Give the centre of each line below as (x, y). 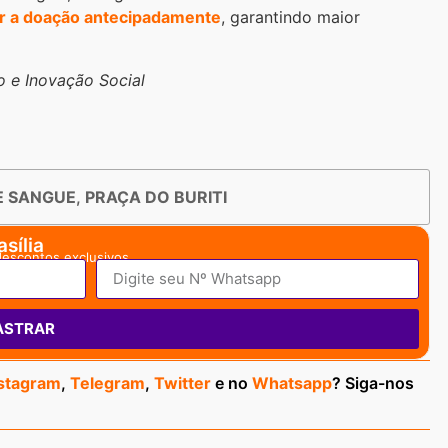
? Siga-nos (373, 382)
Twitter (182, 382)
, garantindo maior (290, 17)
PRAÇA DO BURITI (156, 196)
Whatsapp (292, 382)
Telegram (107, 382)
